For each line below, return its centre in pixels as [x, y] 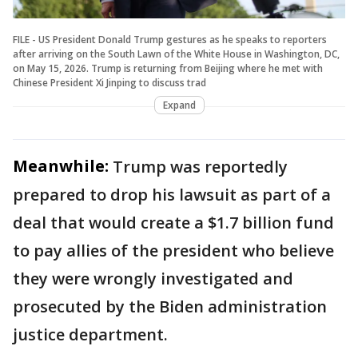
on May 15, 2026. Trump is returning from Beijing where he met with [168, 68]
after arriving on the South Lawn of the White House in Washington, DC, [176, 54]
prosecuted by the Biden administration [170, 306]
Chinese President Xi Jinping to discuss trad [109, 82]
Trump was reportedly [200, 166]
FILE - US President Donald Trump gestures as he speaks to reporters [170, 39]
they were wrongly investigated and [153, 278]
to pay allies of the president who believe [173, 250]
